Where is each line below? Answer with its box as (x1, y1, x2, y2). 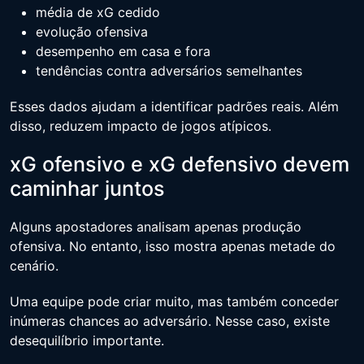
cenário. (10, 258, 58, 274)
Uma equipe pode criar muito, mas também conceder (10, 293, 339, 310)
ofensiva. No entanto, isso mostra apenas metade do (10, 238, 336, 254)
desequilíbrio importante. (10, 332, 164, 349)
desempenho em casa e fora (36, 43, 210, 59)
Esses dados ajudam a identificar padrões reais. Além (10, 98, 339, 115)
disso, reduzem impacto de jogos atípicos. (10, 118, 271, 134)
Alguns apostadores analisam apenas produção (10, 219, 301, 235)
